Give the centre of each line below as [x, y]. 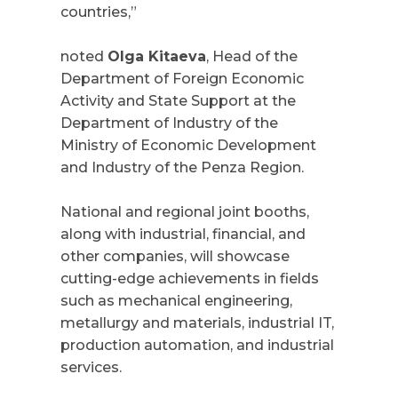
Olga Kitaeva [157, 56]
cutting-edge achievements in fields [190, 279]
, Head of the [252, 56]
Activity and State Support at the [178, 101]
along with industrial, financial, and [183, 234]
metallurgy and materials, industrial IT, [197, 323]
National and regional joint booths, [185, 212]
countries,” [99, 12]
